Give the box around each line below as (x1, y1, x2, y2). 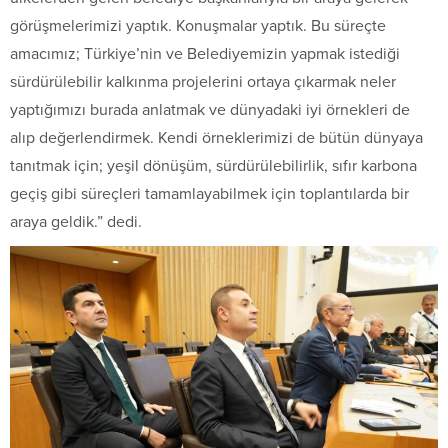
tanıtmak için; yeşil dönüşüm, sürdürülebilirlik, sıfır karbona (10, 156, 417, 177)
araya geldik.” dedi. (10, 212, 142, 233)
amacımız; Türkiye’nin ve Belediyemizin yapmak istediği (10, 44, 400, 65)
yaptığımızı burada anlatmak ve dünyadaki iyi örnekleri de (10, 100, 410, 121)
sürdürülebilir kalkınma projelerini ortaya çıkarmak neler (10, 72, 396, 93)
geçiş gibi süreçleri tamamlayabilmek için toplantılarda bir (10, 184, 409, 205)
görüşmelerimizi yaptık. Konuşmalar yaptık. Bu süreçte (10, 16, 386, 37)
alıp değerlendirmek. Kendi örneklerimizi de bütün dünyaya (10, 128, 423, 149)
